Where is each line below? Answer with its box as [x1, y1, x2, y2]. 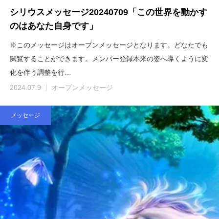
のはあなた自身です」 [10, 21, 98, 31]
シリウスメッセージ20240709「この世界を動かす [10, 7, 207, 17]
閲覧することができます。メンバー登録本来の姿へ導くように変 [10, 54, 208, 63]
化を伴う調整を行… [10, 68, 71, 76]
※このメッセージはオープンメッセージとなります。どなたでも [10, 41, 208, 49]
